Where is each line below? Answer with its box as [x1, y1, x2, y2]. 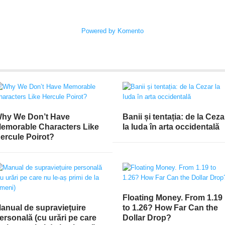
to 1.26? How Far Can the [123, 203, 218, 212]
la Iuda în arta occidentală [123, 122, 219, 131]
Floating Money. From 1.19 [123, 193, 222, 202]
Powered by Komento [81, 27, 144, 35]
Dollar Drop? [123, 213, 171, 222]
